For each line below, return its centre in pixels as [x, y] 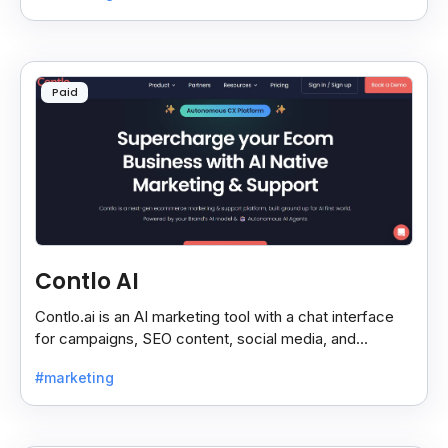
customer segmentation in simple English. [177, 360]
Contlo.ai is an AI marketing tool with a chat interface [214, 316]
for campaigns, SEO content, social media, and [195, 338]
